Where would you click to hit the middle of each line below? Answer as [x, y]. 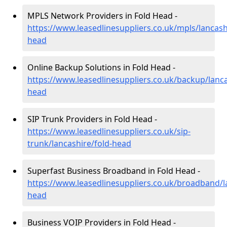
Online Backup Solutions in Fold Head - [101, 67]
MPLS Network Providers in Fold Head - [102, 16]
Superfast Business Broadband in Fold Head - [114, 171]
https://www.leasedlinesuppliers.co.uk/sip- [109, 131]
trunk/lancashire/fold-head [79, 143]
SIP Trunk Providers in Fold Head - [92, 119]
